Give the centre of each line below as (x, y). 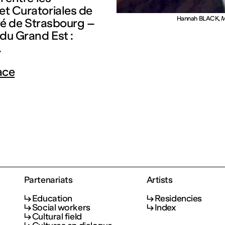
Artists (159, 180)
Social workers (61, 207)
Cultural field (57, 216)
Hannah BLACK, (199, 19)
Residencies (178, 198)
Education (52, 198)
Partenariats (48, 180)
